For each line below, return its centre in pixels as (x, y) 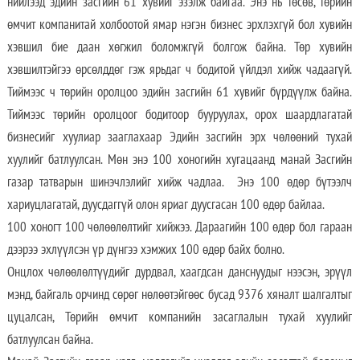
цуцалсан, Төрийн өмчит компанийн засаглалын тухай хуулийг (179, 317)
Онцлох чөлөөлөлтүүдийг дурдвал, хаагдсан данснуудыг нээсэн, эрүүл (179, 272)
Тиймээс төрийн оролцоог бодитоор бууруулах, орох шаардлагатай (179, 115)
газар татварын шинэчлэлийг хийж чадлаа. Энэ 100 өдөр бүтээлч (179, 182)
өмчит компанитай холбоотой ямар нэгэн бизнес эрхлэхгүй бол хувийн (179, 25)
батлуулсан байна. (51, 340)
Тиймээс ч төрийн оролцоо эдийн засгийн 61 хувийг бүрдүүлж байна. (179, 92)
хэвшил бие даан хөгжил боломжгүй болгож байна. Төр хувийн (179, 47)
